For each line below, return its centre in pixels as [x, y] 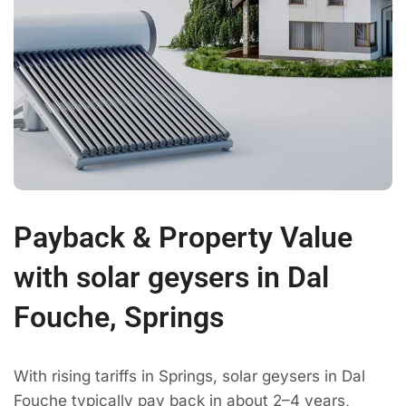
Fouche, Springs [119, 317]
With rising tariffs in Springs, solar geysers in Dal [189, 376]
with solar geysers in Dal [171, 277]
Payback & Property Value [183, 237]
